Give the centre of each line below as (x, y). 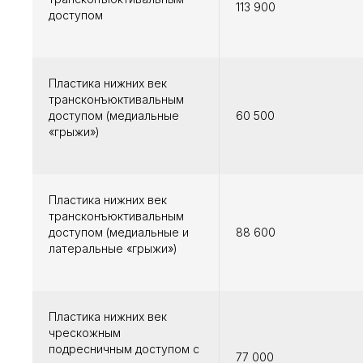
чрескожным (85, 333)
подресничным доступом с (124, 349)
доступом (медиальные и (119, 233)
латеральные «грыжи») (113, 249)
